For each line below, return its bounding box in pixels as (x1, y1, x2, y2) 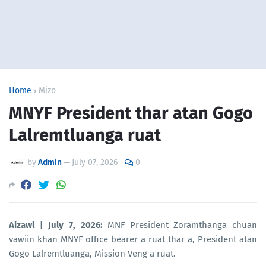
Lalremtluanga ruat (9, 125, 161, 145)
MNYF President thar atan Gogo (9, 103, 253, 123)
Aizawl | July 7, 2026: (9, 220, 103, 231)
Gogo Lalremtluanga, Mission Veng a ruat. (9, 248, 176, 259)
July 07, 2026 (72, 157, 118, 167)
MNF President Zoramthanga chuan (102, 220, 257, 231)
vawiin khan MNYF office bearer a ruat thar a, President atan (9, 234, 257, 245)
